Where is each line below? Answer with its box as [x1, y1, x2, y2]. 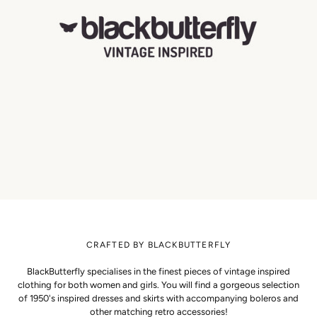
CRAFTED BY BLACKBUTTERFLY [86, 239, 231, 250]
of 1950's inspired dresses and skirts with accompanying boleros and [18, 292, 299, 304]
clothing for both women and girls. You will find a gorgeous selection [18, 279, 299, 290]
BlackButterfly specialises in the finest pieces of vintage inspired [27, 265, 290, 277]
